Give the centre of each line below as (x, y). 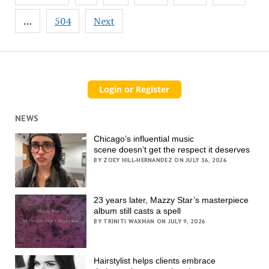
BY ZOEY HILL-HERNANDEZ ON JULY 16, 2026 (161, 160)
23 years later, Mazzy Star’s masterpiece (171, 200)
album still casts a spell (138, 210)
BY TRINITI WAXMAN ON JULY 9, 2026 (150, 221)
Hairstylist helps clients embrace (155, 261)
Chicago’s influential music (144, 139)
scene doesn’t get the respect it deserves (173, 150)
